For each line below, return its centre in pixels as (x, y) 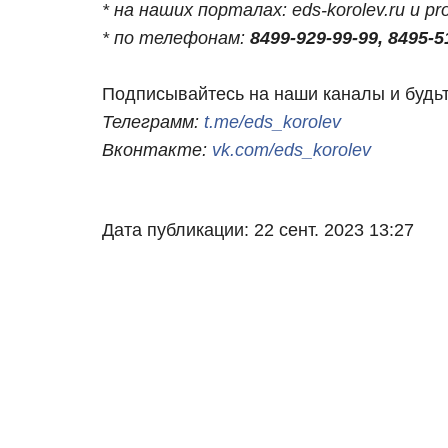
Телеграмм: (153, 122)
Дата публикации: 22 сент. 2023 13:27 (258, 230)
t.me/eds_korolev (275, 122)
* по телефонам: (176, 38)
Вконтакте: (157, 150)
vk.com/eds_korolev (291, 150)
